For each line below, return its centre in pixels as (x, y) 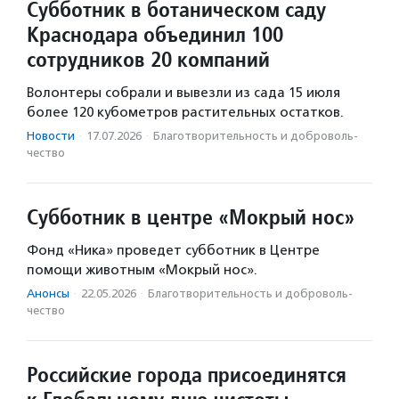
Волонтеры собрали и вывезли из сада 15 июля (183, 93)
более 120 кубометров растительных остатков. (185, 112)
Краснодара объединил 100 (155, 34)
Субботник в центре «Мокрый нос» (191, 217)
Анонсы (48, 293)
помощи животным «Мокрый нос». (142, 270)
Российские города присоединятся (187, 375)
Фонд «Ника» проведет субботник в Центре (173, 250)
